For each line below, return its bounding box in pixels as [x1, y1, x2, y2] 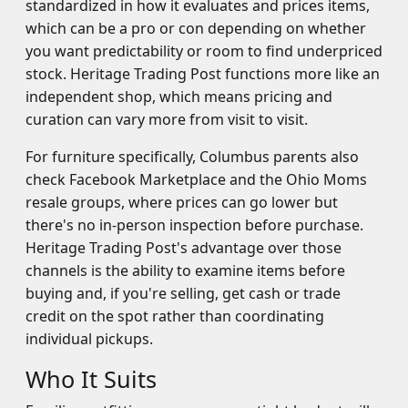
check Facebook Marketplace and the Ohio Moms [25, 169, 367, 189]
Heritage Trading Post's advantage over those [25, 238, 342, 258]
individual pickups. [25, 329, 153, 349]
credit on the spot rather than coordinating [25, 306, 324, 326]
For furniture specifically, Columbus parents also [25, 147, 359, 167]
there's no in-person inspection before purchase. [25, 215, 363, 235]
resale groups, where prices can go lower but [25, 192, 338, 212]
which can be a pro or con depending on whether [25, 18, 366, 38]
